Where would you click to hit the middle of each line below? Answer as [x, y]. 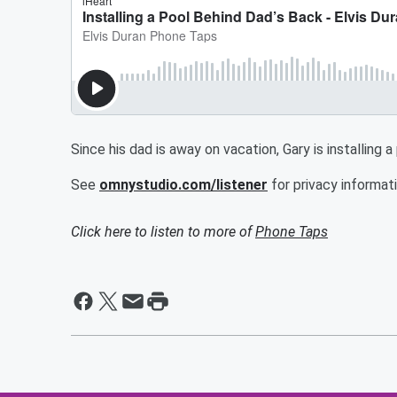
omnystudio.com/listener [183, 185]
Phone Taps [292, 232]
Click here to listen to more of [163, 232]
